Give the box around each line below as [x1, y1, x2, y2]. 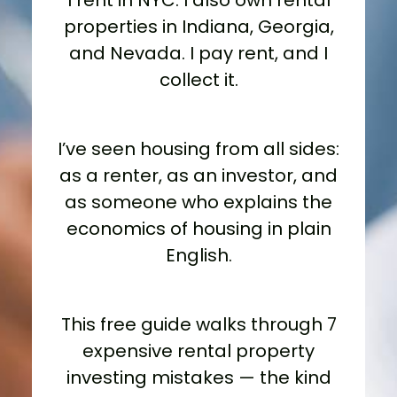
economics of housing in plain [66, 216, 331, 242]
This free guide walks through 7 [60, 312, 337, 338]
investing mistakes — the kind [66, 365, 331, 391]
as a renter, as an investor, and [59, 163, 338, 189]
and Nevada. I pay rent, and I [69, 41, 328, 66]
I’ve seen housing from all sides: [58, 136, 339, 162]
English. [165, 243, 232, 269]
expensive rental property [82, 339, 315, 364]
